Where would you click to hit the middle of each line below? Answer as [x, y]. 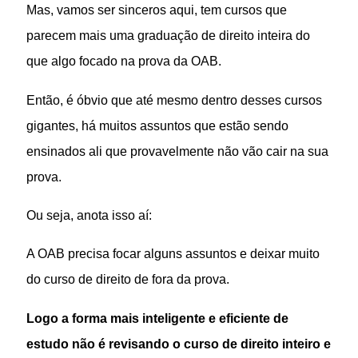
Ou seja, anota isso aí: [89, 215]
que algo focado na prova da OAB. [124, 61]
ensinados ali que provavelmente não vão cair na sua [178, 151]
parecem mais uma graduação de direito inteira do [169, 36]
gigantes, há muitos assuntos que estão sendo [158, 125]
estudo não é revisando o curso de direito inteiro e [179, 343]
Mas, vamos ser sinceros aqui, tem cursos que [157, 10]
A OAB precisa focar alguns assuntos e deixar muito [173, 254]
